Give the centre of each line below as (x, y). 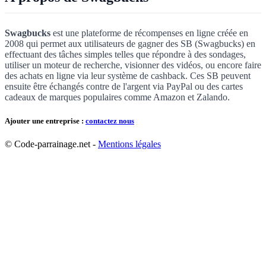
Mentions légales (129, 144)
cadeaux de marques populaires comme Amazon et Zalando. (117, 97)
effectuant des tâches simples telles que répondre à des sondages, (125, 55)
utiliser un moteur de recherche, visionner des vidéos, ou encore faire (133, 65)
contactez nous (110, 121)
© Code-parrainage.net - (51, 144)
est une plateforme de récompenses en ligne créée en (149, 33)
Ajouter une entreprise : (45, 121)
